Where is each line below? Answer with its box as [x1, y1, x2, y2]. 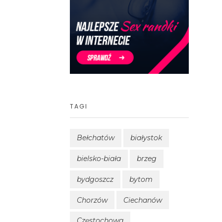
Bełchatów [77, 133, 114, 143]
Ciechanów [123, 195, 162, 205]
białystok [130, 133, 162, 143]
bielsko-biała [77, 154, 121, 164]
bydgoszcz [77, 174, 113, 184]
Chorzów [77, 195, 108, 205]
